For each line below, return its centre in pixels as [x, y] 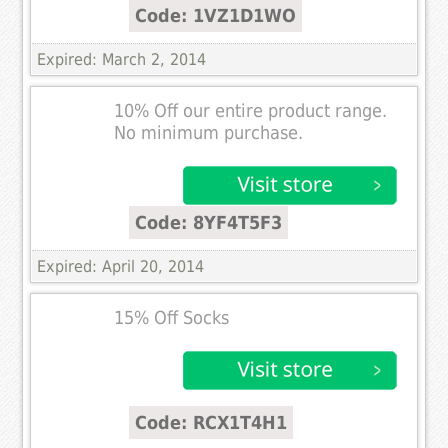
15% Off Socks [172, 317]
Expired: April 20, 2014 [121, 266]
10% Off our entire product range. [251, 110]
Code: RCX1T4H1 [211, 422]
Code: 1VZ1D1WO [216, 15]
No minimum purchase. [209, 132]
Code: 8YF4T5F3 [209, 222]
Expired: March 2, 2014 [122, 59]
